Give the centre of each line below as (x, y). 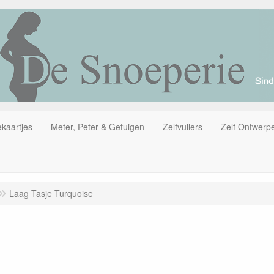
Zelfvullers (183, 126)
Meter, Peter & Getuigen (98, 126)
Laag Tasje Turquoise (51, 193)
